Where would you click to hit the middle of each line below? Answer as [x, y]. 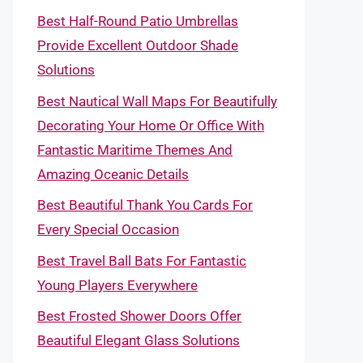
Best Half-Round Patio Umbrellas [138, 21]
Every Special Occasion [108, 229]
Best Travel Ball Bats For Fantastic [142, 261]
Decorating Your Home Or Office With [151, 125]
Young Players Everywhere [117, 285]
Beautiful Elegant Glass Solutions [139, 340]
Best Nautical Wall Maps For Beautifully [157, 101]
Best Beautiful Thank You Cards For [145, 205]
